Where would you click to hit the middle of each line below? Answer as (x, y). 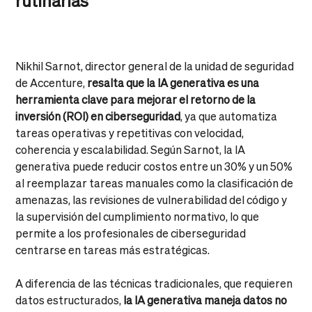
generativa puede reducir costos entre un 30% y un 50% (154, 166)
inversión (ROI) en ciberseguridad (98, 116)
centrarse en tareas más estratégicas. (113, 249)
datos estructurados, (70, 299)
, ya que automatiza (229, 116)
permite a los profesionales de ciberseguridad (131, 233)
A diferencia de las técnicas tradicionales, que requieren (154, 283)
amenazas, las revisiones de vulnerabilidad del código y (151, 199)
